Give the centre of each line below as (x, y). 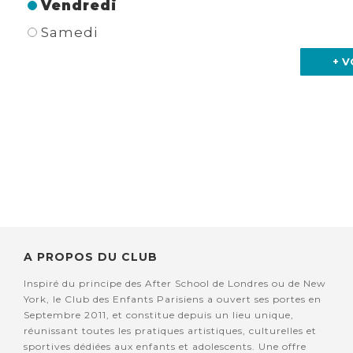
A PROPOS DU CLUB (91, 257)
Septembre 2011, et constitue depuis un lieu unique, (159, 315)
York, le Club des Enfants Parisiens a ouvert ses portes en (173, 299)
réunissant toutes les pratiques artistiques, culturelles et (170, 331)
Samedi (69, 33)
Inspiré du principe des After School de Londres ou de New (175, 284)
